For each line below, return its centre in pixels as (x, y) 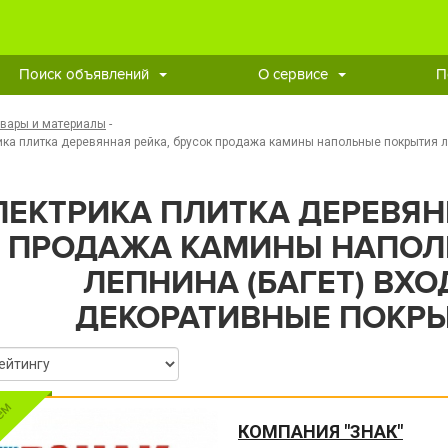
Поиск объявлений (84, 74)
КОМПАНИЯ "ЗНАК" (320, 431)
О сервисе (292, 74)
